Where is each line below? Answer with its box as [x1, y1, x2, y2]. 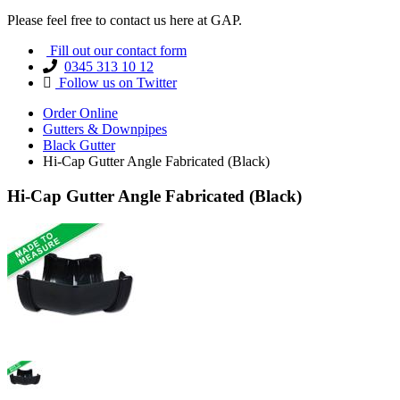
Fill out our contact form [46, 43, 187, 59]
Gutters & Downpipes [43, 121, 167, 137]
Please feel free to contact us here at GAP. [7, 12, 242, 29]
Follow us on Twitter [55, 75, 177, 91]
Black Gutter [43, 137, 115, 154]
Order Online [43, 105, 118, 121]
